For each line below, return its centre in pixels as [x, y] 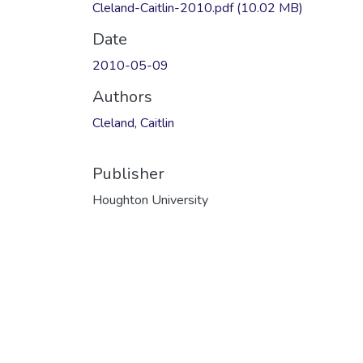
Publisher [128, 173]
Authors [122, 96]
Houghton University [150, 200]
